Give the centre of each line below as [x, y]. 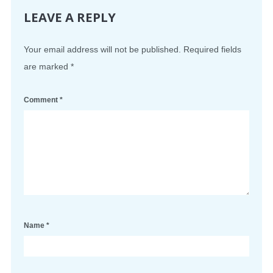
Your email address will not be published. [102, 50]
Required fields [212, 50]
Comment [42, 100]
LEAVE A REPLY [70, 17]
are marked [47, 67]
